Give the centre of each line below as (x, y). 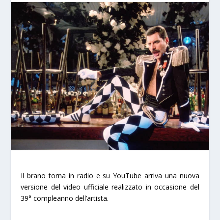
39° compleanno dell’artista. (65, 198)
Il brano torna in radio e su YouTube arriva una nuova (110, 176)
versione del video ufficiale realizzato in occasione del (110, 187)
